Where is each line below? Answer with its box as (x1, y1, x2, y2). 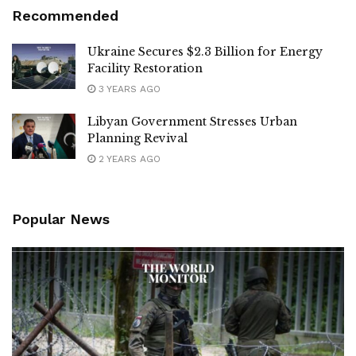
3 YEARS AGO (95, 83, 161, 95)
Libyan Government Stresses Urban (87, 114, 297, 129)
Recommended (12, 6, 118, 24)
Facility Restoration (87, 60, 203, 75)
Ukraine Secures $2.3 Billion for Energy (87, 44, 323, 59)
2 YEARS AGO (95, 153, 161, 164)
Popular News (12, 210, 110, 227)
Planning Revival (87, 130, 188, 145)
